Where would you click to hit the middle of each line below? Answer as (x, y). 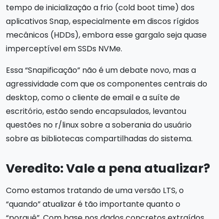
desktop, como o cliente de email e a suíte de (93, 97)
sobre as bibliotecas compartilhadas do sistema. (99, 138)
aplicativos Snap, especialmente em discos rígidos (102, 21)
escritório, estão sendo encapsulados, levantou (96, 111)
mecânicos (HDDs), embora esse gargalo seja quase (106, 35)
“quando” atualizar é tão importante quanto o (93, 204)
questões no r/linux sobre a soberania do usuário (99, 125)
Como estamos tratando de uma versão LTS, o (95, 190)
